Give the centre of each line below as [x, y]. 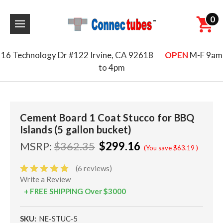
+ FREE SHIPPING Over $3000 [75, 191]
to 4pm [111, 67]
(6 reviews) [94, 168]
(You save [158, 148]
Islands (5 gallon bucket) [76, 129]
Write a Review [45, 179]
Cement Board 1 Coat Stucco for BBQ [107, 117]
